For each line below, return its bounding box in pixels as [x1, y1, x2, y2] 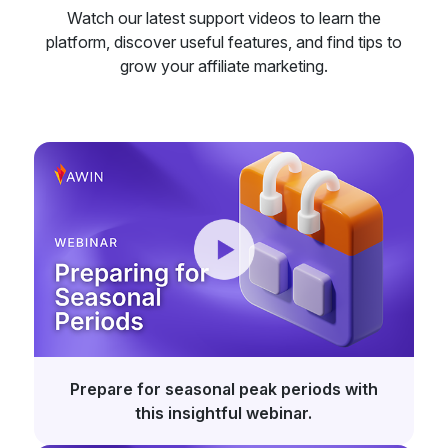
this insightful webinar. [135, 403, 313, 424]
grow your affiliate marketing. [119, 55, 328, 76]
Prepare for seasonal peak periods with [69, 379, 378, 400]
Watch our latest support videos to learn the [66, 7, 381, 28]
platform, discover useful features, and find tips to [45, 31, 402, 52]
